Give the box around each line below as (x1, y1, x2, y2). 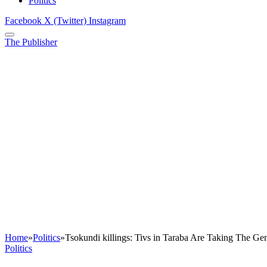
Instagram (89, 15, 126, 26)
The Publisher (5, 37, 57, 48)
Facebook (5, 15, 42, 26)
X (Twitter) (44, 15, 86, 26)
